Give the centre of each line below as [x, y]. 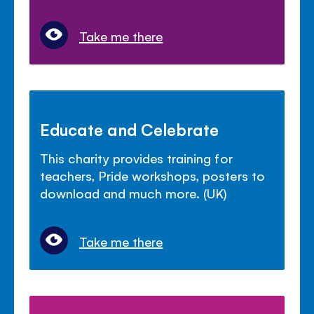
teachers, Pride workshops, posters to [152, 175]
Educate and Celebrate [130, 129]
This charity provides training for [136, 157]
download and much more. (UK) [134, 192]
